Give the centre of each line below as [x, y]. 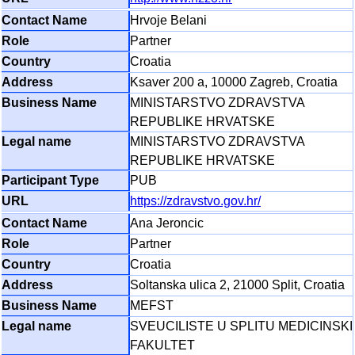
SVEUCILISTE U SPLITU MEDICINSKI [241, 326]
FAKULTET [162, 345]
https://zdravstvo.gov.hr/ [195, 201]
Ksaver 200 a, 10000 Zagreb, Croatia [234, 82]
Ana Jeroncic [167, 223]
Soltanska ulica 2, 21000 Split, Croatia [237, 285]
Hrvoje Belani [168, 21]
